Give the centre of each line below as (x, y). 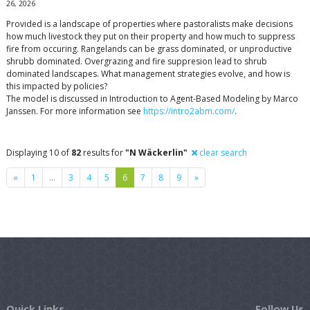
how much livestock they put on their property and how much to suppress (151, 37)
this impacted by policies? (57, 86)
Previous (34, 176)
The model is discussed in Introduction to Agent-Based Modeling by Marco (152, 99)
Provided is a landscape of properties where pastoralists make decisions (149, 24)
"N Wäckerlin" (156, 153)
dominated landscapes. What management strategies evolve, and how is (148, 74)
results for (103, 153)
